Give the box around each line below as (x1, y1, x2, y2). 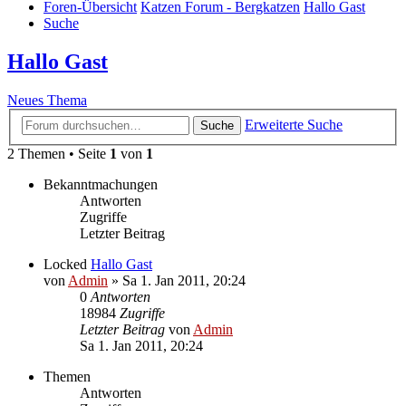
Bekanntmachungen (43, 176, 158, 192)
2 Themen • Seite (7, 145, 110, 161)
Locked (43, 256, 87, 272)
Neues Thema (7, 92, 87, 109)
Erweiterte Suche (245, 116, 343, 132)
